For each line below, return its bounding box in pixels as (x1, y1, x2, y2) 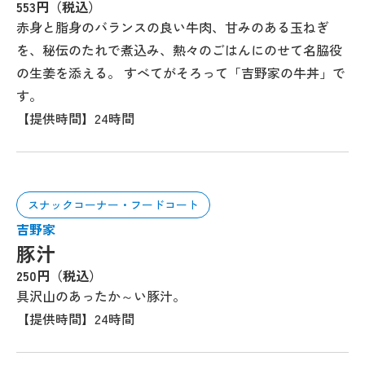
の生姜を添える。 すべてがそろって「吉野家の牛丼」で (16, 63, 345, 82)
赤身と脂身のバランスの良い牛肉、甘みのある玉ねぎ (16, 17, 329, 37)
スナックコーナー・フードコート (28, 196, 199, 213)
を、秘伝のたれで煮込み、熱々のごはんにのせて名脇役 (16, 40, 342, 59)
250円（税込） (16, 266, 102, 285)
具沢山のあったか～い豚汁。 (16, 286, 186, 306)
